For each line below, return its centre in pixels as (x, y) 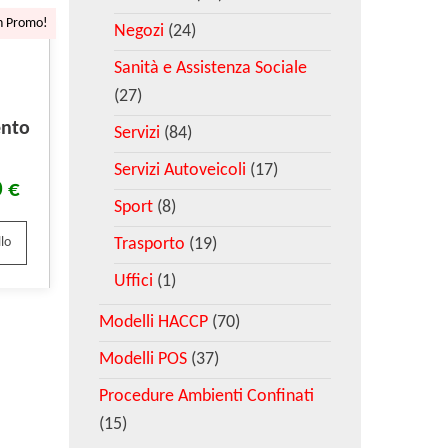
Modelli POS (142, 359)
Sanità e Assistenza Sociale (210, 68)
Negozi (138, 31)
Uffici (133, 281)
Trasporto (149, 244)
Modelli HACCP (153, 322)
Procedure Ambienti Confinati (206, 396)
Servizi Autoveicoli (179, 170)
